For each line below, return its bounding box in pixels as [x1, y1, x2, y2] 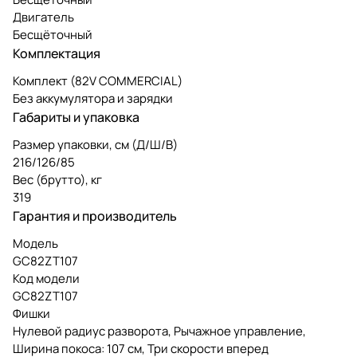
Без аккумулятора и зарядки [13, 89, 173, 107]
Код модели [13, 269, 80, 287]
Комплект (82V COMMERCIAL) [13, 72, 182, 89]
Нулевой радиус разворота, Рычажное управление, [13, 322, 306, 339]
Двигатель [13, 8, 74, 25]
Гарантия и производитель [13, 206, 177, 225]
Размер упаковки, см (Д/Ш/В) [13, 135, 178, 153]
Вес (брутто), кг [13, 171, 102, 188]
